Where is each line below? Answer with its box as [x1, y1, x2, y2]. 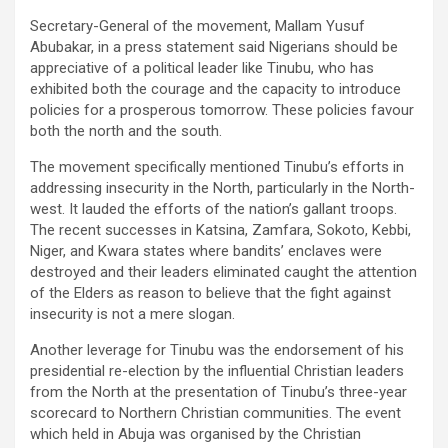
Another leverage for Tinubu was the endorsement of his [30, 341, 404, 360]
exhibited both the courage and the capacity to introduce [30, 80, 401, 99]
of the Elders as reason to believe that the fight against [30, 284, 391, 303]
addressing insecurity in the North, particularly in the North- [30, 179, 415, 198]
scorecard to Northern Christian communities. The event [30, 404, 401, 423]
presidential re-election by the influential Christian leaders [30, 362, 404, 381]
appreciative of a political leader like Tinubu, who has [30, 59, 374, 78]
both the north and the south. [30, 122, 222, 141]
